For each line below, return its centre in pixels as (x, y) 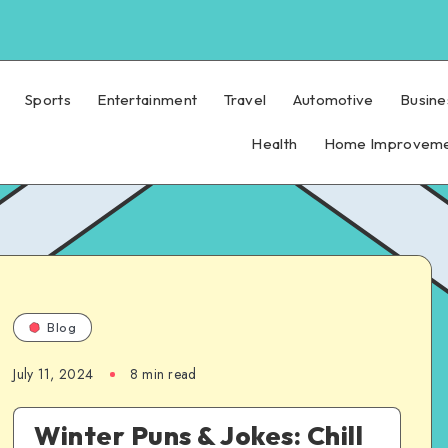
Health (274, 143)
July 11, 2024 (53, 374)
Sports (48, 99)
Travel (245, 99)
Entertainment (147, 99)
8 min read (163, 374)
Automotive (333, 99)
